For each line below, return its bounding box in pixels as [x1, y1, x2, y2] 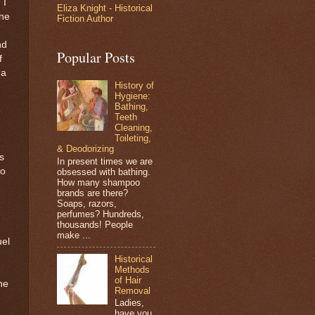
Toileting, [115, 133, 152, 144]
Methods [115, 264, 150, 275]
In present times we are [57, 155, 153, 167]
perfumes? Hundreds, [57, 208, 144, 219]
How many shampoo [57, 176, 140, 188]
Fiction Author [57, 13, 113, 24]
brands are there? [57, 187, 128, 198]
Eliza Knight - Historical [57, 2, 153, 13]
